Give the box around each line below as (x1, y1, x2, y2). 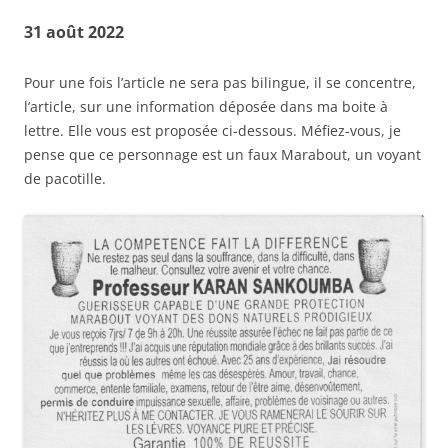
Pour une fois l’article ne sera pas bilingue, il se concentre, (24, 72, 416, 92)
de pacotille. (24, 168, 106, 188)
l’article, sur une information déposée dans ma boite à (24, 96, 388, 116)
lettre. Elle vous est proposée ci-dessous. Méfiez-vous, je (24, 120, 401, 140)
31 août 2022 (24, 20, 124, 43)
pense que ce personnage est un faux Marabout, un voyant (24, 144, 421, 164)
